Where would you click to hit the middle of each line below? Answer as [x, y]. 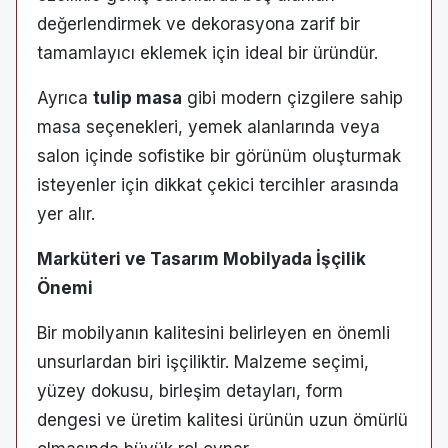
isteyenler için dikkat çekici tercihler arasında [218, 184]
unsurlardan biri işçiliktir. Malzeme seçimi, [203, 361]
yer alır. [66, 213]
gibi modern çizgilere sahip [292, 97]
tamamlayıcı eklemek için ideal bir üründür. [207, 52]
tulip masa [137, 97]
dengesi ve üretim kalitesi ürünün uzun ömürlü [222, 419]
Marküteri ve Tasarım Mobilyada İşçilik [201, 258]
